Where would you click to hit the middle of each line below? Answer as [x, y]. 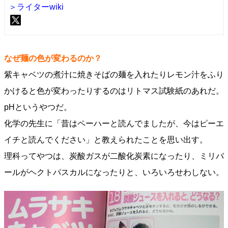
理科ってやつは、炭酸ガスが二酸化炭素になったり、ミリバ [114, 156]
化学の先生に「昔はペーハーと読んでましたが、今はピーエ [114, 123]
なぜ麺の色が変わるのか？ [53, 58]
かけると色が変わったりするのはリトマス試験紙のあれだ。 [114, 91]
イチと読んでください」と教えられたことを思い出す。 [106, 140]
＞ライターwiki [36, 7]
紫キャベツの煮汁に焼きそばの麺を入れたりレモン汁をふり [114, 75]
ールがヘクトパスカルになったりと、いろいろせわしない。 [114, 172]
